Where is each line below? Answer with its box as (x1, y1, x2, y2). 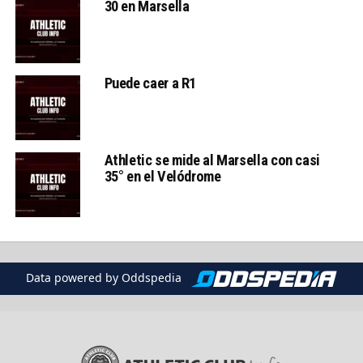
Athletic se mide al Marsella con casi (104, 151, 320, 169)
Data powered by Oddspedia (25, 269, 185, 285)
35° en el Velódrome (104, 167, 221, 185)
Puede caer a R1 (104, 74, 197, 92)
